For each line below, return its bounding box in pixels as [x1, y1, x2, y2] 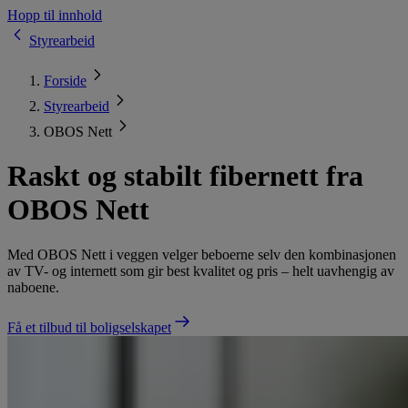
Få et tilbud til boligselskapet [7, 319, 171, 335]
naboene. [7, 279, 59, 295]
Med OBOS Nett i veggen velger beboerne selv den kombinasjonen [7, 246, 396, 262]
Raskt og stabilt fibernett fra [7, 159, 363, 193]
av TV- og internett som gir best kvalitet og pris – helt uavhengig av [7, 262, 394, 279]
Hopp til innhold [7, 7, 102, 23]
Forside [44, 73, 87, 88]
